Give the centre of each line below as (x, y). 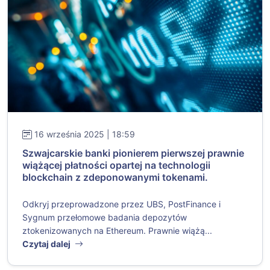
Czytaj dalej (47, 244)
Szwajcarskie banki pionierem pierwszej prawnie (133, 153)
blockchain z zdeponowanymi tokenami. (115, 177)
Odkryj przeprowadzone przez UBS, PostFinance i (121, 204)
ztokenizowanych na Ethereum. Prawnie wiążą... (117, 231)
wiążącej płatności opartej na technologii (116, 165)
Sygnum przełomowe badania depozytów (105, 218)
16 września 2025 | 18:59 (85, 134)
